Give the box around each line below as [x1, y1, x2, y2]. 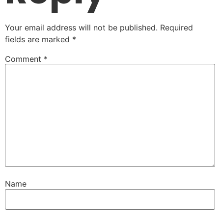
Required [160, 22, 193, 32]
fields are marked [5, 34, 72, 44]
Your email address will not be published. [5, 22, 158, 32]
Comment [5, 54, 44, 64]
